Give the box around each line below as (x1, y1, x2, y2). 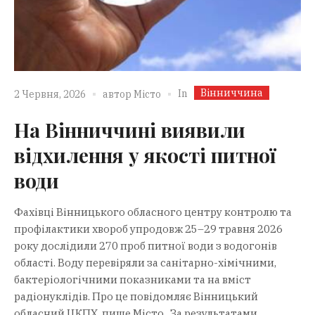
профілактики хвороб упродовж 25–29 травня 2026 (14, 221, 283, 236)
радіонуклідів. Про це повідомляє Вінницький (14, 289, 258, 303)
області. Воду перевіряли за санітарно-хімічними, (14, 255, 276, 269)
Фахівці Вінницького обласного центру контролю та (14, 205, 292, 219)
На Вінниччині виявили (14, 116, 245, 143)
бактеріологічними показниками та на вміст (14, 272, 251, 286)
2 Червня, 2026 (14, 88, 86, 101)
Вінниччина (200, 86, 263, 99)
